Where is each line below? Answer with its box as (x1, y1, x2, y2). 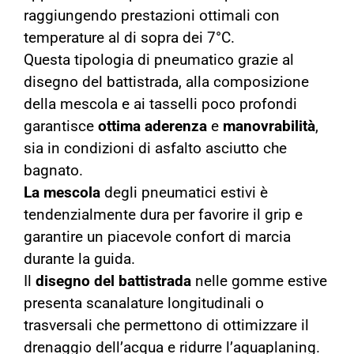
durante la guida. (24, 250, 135, 269)
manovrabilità (223, 118, 315, 136)
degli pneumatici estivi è (104, 184, 268, 202)
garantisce (24, 118, 98, 136)
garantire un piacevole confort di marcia (24, 228, 291, 247)
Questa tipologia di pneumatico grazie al (24, 51, 294, 70)
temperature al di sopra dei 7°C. (24, 29, 235, 47)
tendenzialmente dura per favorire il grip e (24, 206, 303, 224)
